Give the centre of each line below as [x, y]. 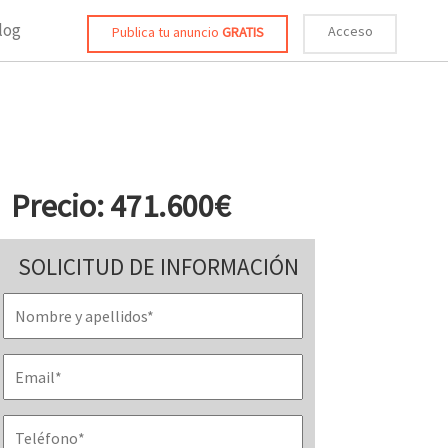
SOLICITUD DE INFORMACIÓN [159, 266]
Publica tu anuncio [166, 32]
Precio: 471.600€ [121, 206]
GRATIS [242, 32]
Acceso [350, 31]
